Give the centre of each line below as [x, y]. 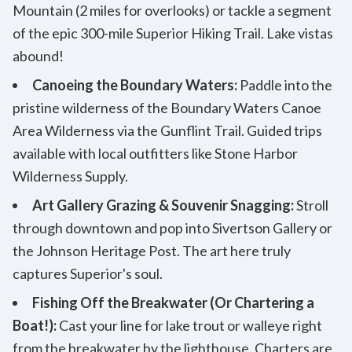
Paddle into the [285, 84]
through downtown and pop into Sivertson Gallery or [172, 227]
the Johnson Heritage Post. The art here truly [152, 250]
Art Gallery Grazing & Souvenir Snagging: [163, 205]
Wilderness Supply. [70, 176]
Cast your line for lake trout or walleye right [189, 325]
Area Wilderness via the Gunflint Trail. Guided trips [167, 130]
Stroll [311, 205]
